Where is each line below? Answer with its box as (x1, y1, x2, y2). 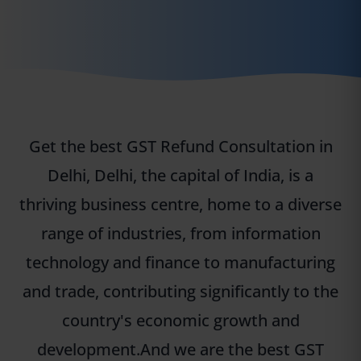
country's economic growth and (61, 309, 300, 331)
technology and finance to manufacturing (26, 251, 335, 273)
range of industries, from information (40, 222, 321, 244)
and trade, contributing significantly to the (23, 280, 338, 302)
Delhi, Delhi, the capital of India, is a (48, 164, 313, 186)
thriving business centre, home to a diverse (19, 193, 342, 215)
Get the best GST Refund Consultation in (28, 135, 333, 157)
